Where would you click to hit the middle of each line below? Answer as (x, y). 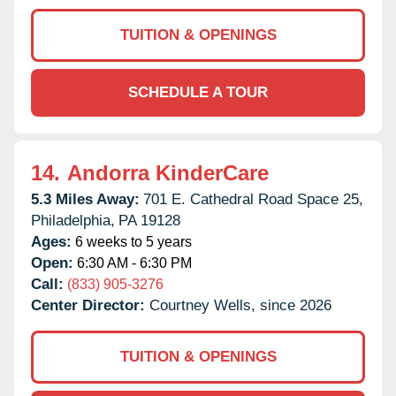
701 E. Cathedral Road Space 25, (253, 199)
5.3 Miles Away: (85, 199)
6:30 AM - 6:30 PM (133, 263)
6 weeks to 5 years (132, 241)
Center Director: (90, 305)
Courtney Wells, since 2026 (240, 305)
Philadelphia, (73, 220)
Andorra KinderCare (168, 172)
